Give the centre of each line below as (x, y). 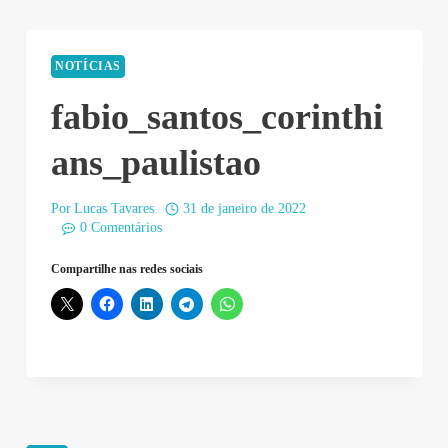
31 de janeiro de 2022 (244, 209)
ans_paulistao (156, 162)
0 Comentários (120, 228)
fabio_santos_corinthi (217, 116)
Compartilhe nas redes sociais (127, 269)
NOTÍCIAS (88, 66)
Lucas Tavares (114, 209)
